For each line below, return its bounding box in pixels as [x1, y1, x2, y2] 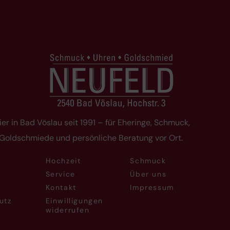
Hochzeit [45, 156, 81, 165]
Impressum [130, 182, 174, 192]
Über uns [130, 169, 167, 179]
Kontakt [45, 182, 76, 192]
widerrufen [45, 205, 90, 215]
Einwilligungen [45, 196, 104, 205]
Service [45, 169, 75, 179]
